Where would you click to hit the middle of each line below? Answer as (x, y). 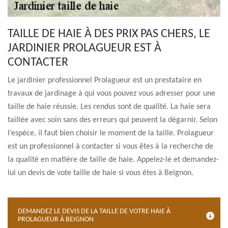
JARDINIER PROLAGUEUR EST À (84, 48)
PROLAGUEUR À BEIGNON (56, 220)
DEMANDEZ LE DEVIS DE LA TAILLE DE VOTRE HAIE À (94, 211)
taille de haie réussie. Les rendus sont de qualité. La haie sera (109, 107)
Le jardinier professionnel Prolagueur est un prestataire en (105, 80)
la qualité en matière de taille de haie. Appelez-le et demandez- (113, 160)
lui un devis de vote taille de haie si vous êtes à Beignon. (101, 173)
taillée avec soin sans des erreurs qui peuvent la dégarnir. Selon (112, 120)
